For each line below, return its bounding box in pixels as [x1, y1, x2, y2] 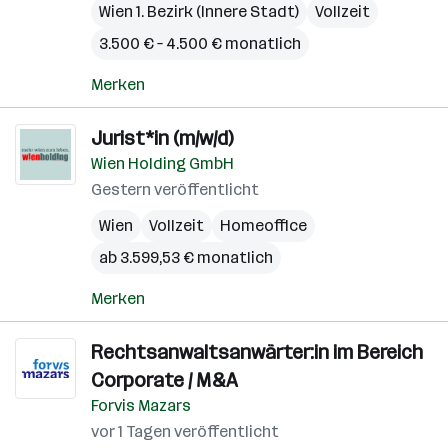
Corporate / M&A [91, 368, 238, 392]
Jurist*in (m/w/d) [91, 126, 233, 150]
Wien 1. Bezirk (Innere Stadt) [99, 2, 299, 21]
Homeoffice [220, 216, 307, 235]
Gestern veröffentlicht [91, 180, 259, 199]
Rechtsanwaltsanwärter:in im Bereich [91, 340, 423, 364]
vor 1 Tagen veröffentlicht [91, 422, 279, 441]
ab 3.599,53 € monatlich [99, 248, 273, 267]
